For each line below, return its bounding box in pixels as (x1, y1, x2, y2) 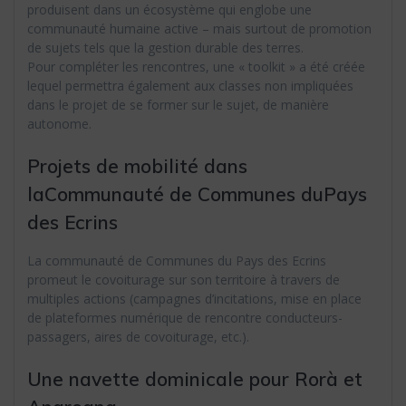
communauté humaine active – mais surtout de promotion (27, 20, 372, 38)
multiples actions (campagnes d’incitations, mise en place (27, 290, 362, 308)
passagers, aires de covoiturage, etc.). (27, 328, 249, 346)
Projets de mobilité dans (27, 154, 247, 179)
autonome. (27, 115, 92, 133)
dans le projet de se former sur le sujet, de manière (27, 96, 329, 114)
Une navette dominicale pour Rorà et (27, 367, 362, 391)
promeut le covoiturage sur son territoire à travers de (27, 271, 340, 289)
